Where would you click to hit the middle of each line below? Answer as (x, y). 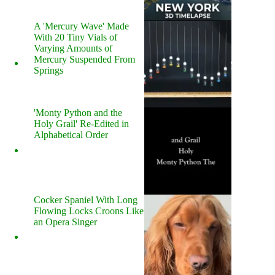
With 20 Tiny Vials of (76, 37)
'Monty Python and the (78, 113)
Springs (48, 70)
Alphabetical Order (71, 135)
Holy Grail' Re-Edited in (81, 124)
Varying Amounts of (73, 48)
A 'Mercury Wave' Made (81, 26)
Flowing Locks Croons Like (89, 211)
